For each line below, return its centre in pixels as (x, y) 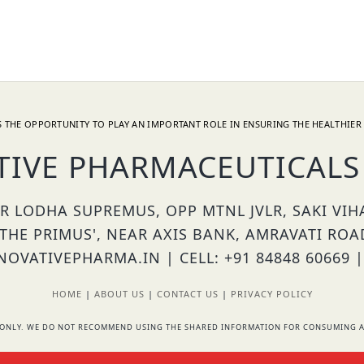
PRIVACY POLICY (271, 293)
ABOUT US (119, 293)
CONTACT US (187, 293)
